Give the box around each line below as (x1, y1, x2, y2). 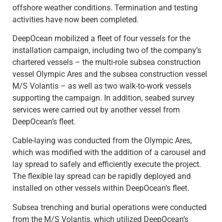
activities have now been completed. (12, 14, 139, 24)
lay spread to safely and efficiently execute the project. (12, 160, 201, 169)
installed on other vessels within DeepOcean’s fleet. (12, 183, 189, 193)
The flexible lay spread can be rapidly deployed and (12, 171, 191, 181)
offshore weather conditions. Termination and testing (12, 2, 198, 12)
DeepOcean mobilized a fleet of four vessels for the (12, 34, 190, 44)
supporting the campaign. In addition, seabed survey (12, 93, 195, 103)
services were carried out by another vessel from (12, 105, 180, 115)
